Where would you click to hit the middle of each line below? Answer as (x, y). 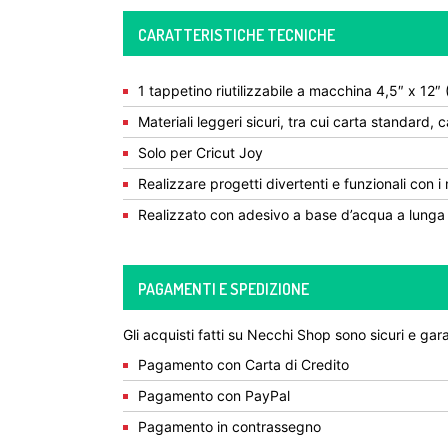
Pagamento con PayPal (214, 395)
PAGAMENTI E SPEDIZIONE (223, 289)
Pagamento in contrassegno (229, 426)
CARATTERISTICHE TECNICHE (236, 35)
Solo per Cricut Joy (200, 152)
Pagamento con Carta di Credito (243, 364)
